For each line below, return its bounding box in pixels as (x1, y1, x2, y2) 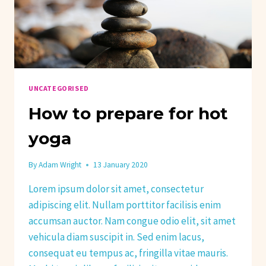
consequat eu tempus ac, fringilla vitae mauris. (28, 246, 228, 260)
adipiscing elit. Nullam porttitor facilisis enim (28, 198, 221, 212)
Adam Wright (39, 160, 82, 170)
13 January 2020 (93, 160, 148, 170)
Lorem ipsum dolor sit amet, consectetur (28, 182, 204, 196)
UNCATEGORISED (28, 83, 89, 93)
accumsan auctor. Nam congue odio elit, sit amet (28, 214, 236, 228)
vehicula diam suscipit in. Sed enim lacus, (28, 230, 204, 244)
